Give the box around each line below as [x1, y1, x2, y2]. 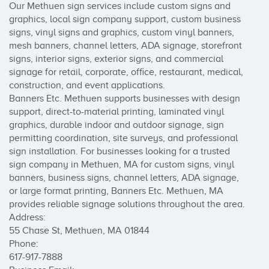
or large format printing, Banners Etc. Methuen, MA [9, 186, 223, 196]
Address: [9, 212, 46, 223]
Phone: [9, 238, 38, 249]
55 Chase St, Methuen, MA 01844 [9, 225, 150, 236]
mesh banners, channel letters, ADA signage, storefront [9, 40, 242, 51]
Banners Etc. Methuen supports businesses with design [9, 93, 240, 104]
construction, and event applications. [9, 80, 165, 91]
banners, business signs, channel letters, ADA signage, [9, 172, 239, 183]
